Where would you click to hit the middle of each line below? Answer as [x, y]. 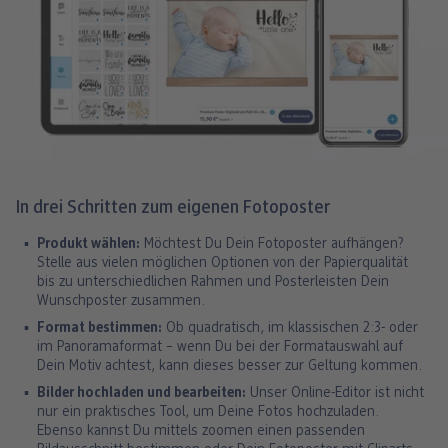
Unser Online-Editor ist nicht [335, 393]
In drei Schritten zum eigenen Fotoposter [173, 208]
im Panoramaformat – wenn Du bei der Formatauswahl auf [220, 347]
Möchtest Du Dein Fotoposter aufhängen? [272, 244]
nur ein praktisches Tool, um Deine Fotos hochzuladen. [208, 412]
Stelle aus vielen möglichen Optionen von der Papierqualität [222, 263]
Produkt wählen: [88, 244]
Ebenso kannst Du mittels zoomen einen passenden [201, 431]
